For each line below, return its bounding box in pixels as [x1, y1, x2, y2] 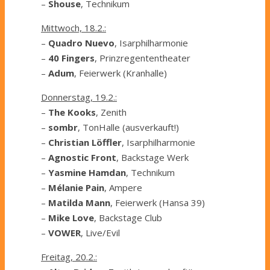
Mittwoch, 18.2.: [41, 22, 106, 34]
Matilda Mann [48, 196, 110, 209]
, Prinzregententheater [95, 52, 190, 64]
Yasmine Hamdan [48, 166, 126, 179]
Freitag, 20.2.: [41, 251, 97, 263]
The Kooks [48, 106, 96, 119]
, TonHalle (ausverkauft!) [78, 121, 179, 134]
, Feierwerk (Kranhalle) [74, 67, 167, 80]
